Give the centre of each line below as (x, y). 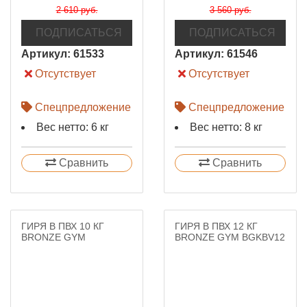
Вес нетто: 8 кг (226, 127)
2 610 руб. (77, 10)
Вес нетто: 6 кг (73, 127)
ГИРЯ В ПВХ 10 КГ (63, 226)
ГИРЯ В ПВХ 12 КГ (216, 226)
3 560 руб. (230, 10)
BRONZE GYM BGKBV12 (230, 237)
